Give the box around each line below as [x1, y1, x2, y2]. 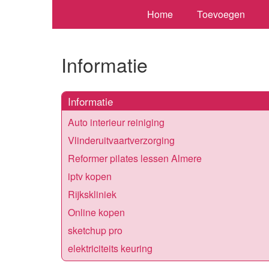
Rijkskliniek [68, 187, 116, 201]
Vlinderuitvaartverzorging [68, 133, 175, 147]
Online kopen [68, 205, 125, 219]
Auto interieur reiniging [68, 115, 165, 129]
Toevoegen [196, 7, 245, 21]
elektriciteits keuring [68, 241, 153, 255]
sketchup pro [68, 223, 122, 237]
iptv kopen [68, 169, 112, 183]
